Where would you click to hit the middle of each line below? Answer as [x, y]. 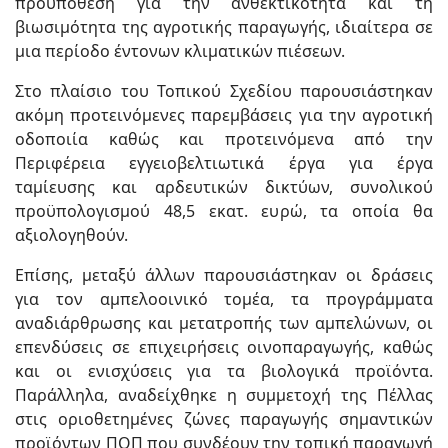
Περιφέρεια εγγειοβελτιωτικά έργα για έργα [224, 163]
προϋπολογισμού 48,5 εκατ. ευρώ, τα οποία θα [224, 211]
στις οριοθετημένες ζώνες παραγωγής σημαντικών [224, 419]
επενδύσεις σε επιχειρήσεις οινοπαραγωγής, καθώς [224, 347]
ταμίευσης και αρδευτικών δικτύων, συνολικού [224, 187]
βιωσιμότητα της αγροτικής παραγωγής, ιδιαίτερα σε [224, 27]
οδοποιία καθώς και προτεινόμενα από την [224, 139]
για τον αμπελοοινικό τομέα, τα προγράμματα [224, 299]
